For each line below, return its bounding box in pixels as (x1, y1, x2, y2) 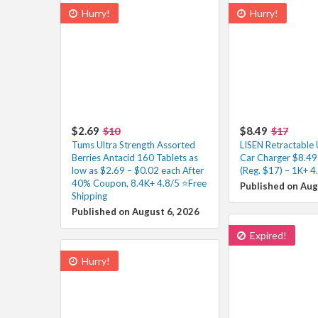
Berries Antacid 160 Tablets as (71, 151, 198, 163)
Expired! (247, 229, 287, 241)
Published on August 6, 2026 (71, 205, 199, 217)
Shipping (71, 190, 107, 202)
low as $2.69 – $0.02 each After (71, 164, 204, 176)
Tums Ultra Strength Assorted (71, 138, 195, 150)
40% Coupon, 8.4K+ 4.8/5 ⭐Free (71, 177, 207, 189)
